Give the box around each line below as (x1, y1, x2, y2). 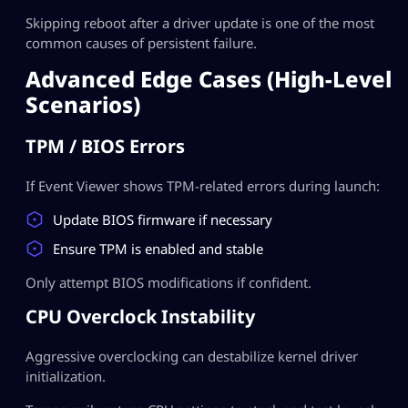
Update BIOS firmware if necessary (53, 210, 272, 229)
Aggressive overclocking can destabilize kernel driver (25, 347, 358, 366)
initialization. (25, 367, 106, 386)
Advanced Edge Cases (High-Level (25, 64, 392, 95)
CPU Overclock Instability (25, 304, 255, 330)
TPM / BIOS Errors (25, 134, 185, 159)
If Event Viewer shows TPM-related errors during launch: (25, 177, 380, 196)
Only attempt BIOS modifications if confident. (25, 273, 311, 292)
